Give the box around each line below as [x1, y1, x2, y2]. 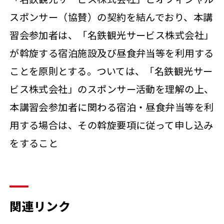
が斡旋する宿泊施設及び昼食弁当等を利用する [9, 46, 214, 60]
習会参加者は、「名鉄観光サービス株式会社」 [9, 28, 214, 42]
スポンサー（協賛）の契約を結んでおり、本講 [9, 10, 213, 24]
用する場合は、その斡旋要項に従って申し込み [9, 118, 213, 132]
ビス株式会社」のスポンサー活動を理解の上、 [9, 82, 214, 96]
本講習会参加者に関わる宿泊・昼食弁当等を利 [9, 100, 214, 114]
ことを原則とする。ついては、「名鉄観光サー [9, 64, 213, 78]
